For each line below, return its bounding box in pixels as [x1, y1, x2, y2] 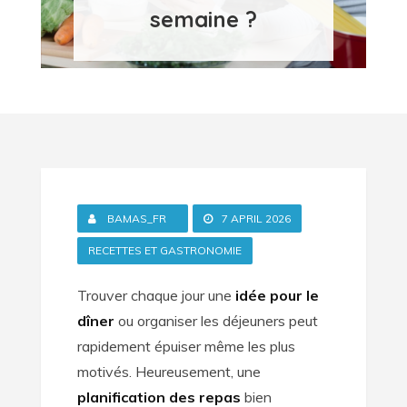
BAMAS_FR [106, 212, 166, 226]
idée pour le [234, 286, 319, 305]
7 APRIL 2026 [221, 212, 291, 226]
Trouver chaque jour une [76, 286, 235, 305]
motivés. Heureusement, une [76, 362, 261, 382]
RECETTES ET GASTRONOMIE [87, 243, 242, 258]
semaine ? [149, 5, 257, 34]
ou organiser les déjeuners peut [114, 312, 318, 331]
